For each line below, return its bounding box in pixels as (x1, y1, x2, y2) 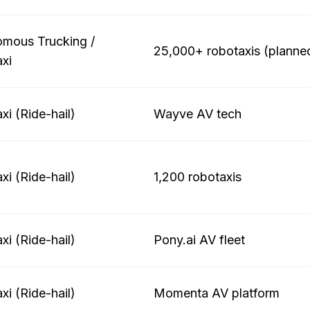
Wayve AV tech (154, 107, 241, 121)
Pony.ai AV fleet (154, 232, 245, 247)
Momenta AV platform (154, 286, 280, 300)
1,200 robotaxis (154, 170, 241, 184)
